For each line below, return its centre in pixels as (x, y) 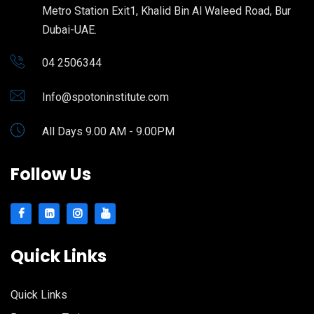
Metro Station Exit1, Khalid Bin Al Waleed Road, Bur (166, 11)
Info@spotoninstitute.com (105, 97)
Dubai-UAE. (69, 29)
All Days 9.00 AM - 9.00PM (108, 131)
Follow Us (51, 174)
